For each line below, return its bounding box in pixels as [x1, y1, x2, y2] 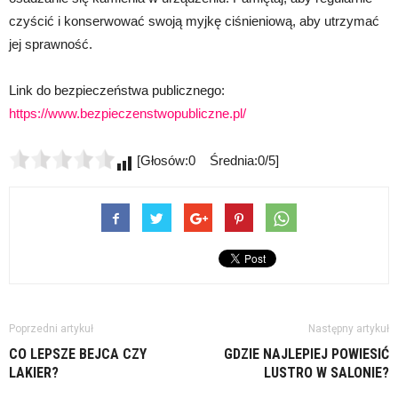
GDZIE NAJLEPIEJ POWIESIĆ [224, 346, 389, 363]
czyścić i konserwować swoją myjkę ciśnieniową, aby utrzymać [9, 13, 379, 29]
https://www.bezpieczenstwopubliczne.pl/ [9, 106, 246, 122]
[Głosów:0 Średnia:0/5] [133, 153, 279, 169]
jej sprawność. [9, 36, 92, 52]
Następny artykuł [308, 322, 389, 336]
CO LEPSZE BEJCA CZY [9, 346, 147, 363]
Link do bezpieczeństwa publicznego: [9, 83, 225, 99]
